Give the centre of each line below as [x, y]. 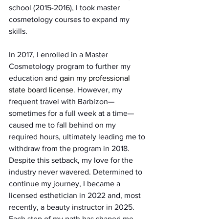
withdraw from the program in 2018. [69, 148]
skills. [18, 31]
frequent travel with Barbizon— [62, 101]
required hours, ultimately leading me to [78, 136]
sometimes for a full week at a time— [71, 113]
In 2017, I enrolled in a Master [59, 54]
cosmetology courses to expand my [70, 19]
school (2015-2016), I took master [65, 7]
